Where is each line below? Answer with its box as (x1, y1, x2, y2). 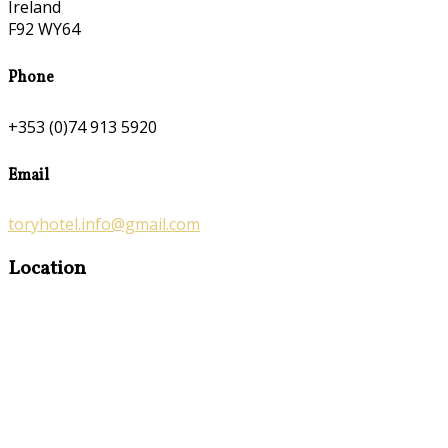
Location (8, 255, 86, 284)
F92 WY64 (8, 18, 80, 41)
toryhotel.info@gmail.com (8, 213, 200, 236)
